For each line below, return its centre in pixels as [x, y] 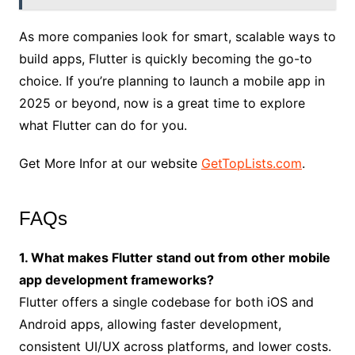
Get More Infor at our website [110, 164]
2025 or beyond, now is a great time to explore [162, 103]
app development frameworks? [116, 280]
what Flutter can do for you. [103, 126]
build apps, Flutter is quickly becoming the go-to [165, 59]
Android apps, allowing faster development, [150, 324]
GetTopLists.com [251, 164]
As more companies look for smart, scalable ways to [177, 37]
